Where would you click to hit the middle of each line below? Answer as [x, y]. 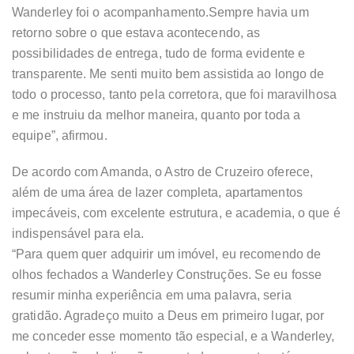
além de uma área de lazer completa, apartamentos [157, 193]
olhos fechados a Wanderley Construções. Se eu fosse [167, 275]
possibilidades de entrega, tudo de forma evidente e [159, 54]
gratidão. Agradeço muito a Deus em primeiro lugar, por [168, 316]
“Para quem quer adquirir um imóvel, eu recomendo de [167, 254]
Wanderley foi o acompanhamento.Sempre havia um [160, 13]
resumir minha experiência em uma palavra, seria [152, 296]
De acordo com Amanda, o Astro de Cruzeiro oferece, [163, 172]
